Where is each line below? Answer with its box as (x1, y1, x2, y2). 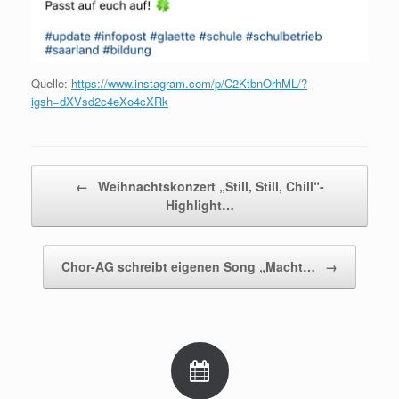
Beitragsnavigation (31, 164, 126, 182)
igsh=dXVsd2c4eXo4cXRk (31, 92, 168, 110)
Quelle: (31, 74, 71, 92)
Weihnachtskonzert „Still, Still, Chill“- (94, 176, 324, 195)
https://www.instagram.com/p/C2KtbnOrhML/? (71, 74, 307, 92)
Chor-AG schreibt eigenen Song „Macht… (61, 256, 319, 275)
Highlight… (165, 195, 234, 214)
